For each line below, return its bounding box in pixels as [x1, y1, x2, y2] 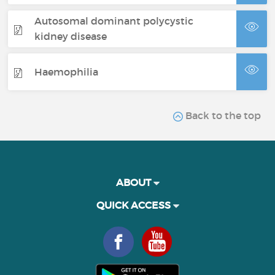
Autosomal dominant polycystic [34, 15, 194, 27]
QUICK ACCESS [96, 199, 173, 211]
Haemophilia [34, 65, 99, 78]
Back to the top [182, 109, 261, 122]
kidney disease [34, 30, 107, 42]
